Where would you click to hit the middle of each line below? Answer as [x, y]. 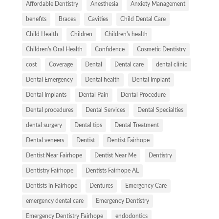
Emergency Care [146, 186]
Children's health [126, 34]
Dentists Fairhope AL [112, 171]
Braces [67, 19]
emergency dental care [55, 201]
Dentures [101, 186]
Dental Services [105, 110]
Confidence [109, 50]
